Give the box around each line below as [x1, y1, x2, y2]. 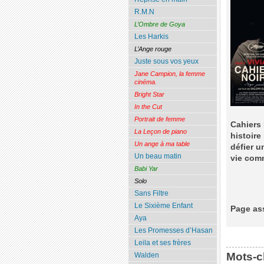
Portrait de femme [134, 115, 185, 123]
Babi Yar [134, 165, 158, 173]
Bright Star [134, 91, 164, 98]
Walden [134, 251, 159, 260]
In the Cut [134, 103, 162, 111]
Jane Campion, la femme [134, 70, 205, 78]
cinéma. [134, 78, 157, 86]
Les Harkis [134, 32, 169, 41]
